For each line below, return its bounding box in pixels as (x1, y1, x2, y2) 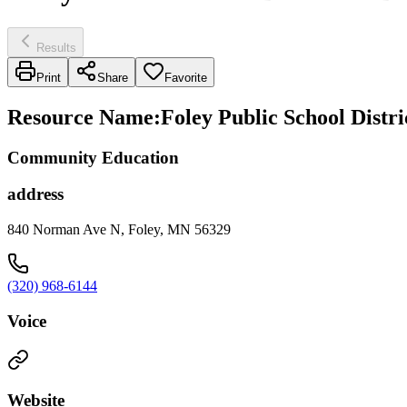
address (7, 184, 64, 204)
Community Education (7, 147, 179, 167)
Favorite (164, 70, 207, 84)
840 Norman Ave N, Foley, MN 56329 (7, 222, 231, 238)
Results (36, 40, 76, 55)
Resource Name (7, 104, 154, 129)
